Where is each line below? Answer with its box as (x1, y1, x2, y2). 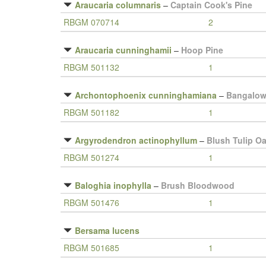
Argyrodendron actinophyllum (75, 134, 197, 146)
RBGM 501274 (64, 151, 119, 163)
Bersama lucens (75, 224, 140, 236)
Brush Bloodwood (161, 179, 235, 191)
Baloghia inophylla (75, 179, 151, 191)
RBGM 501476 (64, 197, 119, 208)
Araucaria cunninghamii (75, 44, 172, 56)
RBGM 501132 (64, 61, 119, 73)
